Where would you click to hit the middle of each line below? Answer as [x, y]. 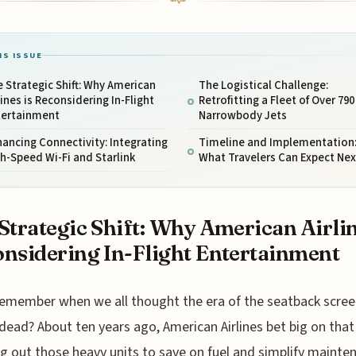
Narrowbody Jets [242, 115]
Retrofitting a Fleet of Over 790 [276, 100]
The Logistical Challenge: [263, 85]
